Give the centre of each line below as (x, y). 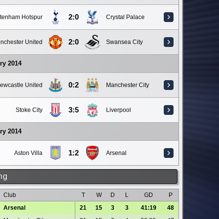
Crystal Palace (125, 17)
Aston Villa (28, 153)
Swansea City (124, 42)
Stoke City (29, 110)
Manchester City (128, 85)
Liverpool (119, 110)
